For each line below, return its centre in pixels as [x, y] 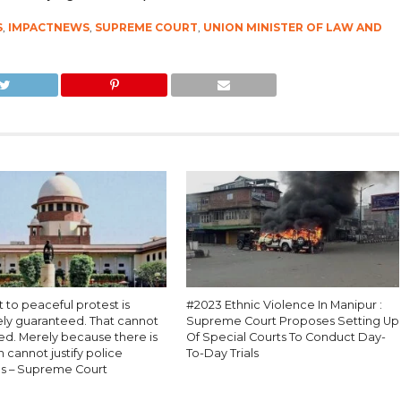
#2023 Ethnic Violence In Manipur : [285, 305]
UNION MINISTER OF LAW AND [292, 27]
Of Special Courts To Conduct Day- [286, 337]
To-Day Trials [223, 353]
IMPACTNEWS [48, 27]
